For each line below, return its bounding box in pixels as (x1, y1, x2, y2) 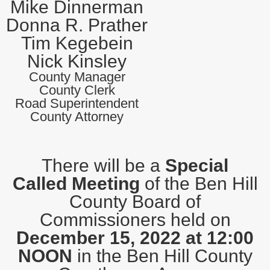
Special (165, 155, 228, 175)
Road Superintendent (15, 96, 139, 111)
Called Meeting (12, 174, 140, 193)
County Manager (28, 69, 125, 84)
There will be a (42, 155, 165, 175)
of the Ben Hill (139, 174, 258, 193)
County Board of (69, 192, 201, 212)
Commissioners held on (39, 210, 231, 230)
